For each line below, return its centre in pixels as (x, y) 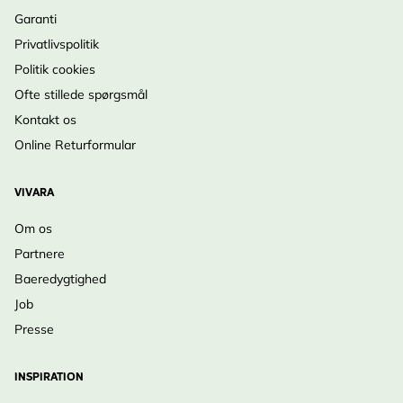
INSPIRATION (49, 378)
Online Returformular (75, 145)
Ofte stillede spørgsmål (81, 94)
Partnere (40, 254)
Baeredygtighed (60, 279)
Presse (34, 329)
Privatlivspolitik (57, 44)
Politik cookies (55, 69)
